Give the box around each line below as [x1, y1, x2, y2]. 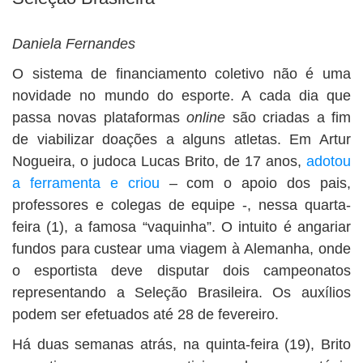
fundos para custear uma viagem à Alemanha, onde [12, 241, 351, 257]
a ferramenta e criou [12, 175, 160, 191]
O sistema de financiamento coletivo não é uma [12, 66, 351, 82]
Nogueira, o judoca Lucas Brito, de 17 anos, [12, 153, 306, 169]
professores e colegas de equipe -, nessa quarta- [12, 197, 351, 213]
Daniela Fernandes [12, 36, 135, 52]
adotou [306, 153, 351, 169]
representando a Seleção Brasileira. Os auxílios [12, 284, 351, 301]
